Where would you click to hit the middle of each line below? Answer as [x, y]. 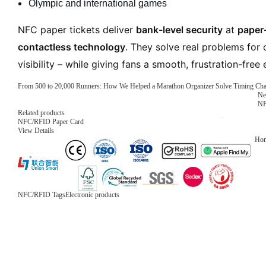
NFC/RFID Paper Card [51, 122]
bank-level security [179, 30]
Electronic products [92, 194]
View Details [36, 131]
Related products [41, 113]
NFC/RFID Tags [42, 194]
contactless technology [72, 47]
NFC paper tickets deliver [77, 30]
